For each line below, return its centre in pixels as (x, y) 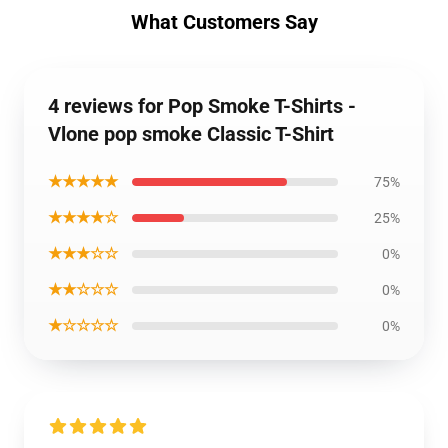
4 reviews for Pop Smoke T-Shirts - (202, 106)
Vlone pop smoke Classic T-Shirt (191, 134)
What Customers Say (224, 22)
